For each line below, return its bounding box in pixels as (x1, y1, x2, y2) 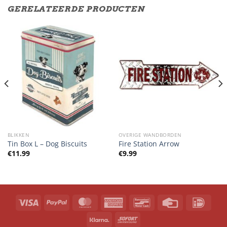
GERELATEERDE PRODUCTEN (8, 4, 145, 14)
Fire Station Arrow (118, 139, 179, 149)
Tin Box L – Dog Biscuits (7, 139, 87, 149)
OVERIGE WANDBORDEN (118, 131, 182, 138)
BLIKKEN (7, 131, 30, 138)
